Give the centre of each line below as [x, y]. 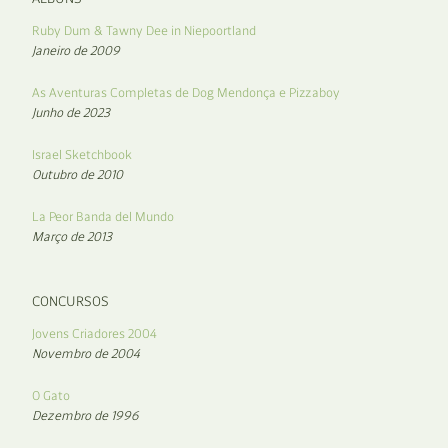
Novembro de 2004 [86, 353]
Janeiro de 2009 [76, 50]
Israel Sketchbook [82, 154]
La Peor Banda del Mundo [103, 216]
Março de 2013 [72, 236]
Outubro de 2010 [77, 174]
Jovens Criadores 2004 [94, 333]
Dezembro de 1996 [85, 415]
